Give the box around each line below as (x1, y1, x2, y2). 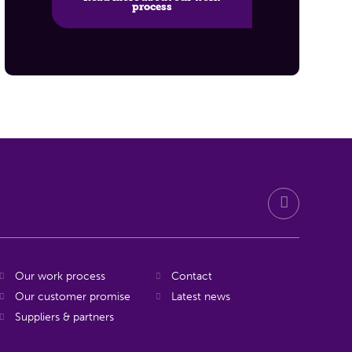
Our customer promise (15, 290, 131, 304)
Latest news (170, 290, 230, 304)
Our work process (15, 269, 106, 284)
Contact (170, 269, 212, 284)
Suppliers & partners (15, 310, 115, 324)
